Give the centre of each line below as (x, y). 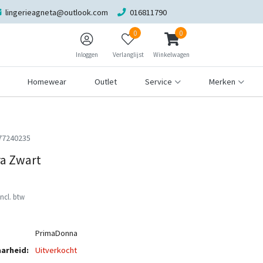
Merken (222, 81)
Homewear (47, 81)
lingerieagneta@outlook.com (57, 12)
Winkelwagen (171, 55)
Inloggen (87, 55)
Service (159, 81)
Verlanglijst (128, 55)
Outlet (106, 81)
